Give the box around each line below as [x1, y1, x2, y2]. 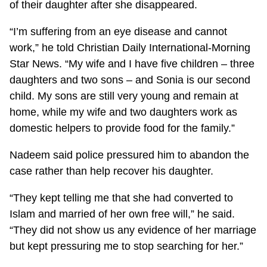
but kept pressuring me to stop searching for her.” [10, 240, 244, 252]
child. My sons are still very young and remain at [10, 89, 239, 102]
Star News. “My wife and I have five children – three [10, 57, 255, 70]
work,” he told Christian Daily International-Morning [10, 41, 251, 54]
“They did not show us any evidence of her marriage [10, 223, 257, 236]
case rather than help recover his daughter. [10, 164, 214, 177]
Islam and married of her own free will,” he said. [10, 207, 235, 220]
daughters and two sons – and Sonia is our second [10, 73, 251, 86]
